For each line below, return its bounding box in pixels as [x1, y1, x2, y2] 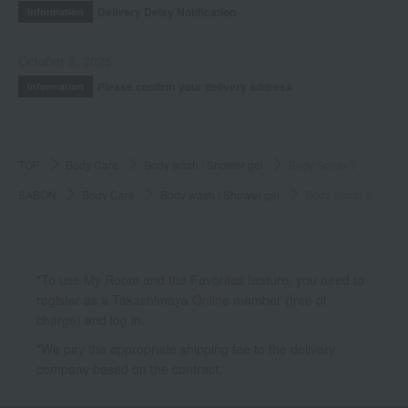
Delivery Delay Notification [97, 3, 236, 20]
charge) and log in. [36, 310, 145, 329]
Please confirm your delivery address [97, 77, 292, 95]
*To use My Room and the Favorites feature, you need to [36, 270, 364, 289]
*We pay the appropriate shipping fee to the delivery [36, 339, 335, 358]
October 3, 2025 [18, 51, 112, 70]
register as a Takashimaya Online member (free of [36, 290, 327, 309]
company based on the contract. [36, 359, 222, 378]
